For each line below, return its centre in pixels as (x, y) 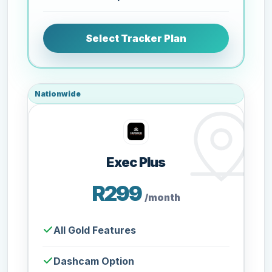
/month (162, 197)
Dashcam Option (94, 261)
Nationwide (58, 93)
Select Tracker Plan (136, 39)
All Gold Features (95, 230)
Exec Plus (136, 162)
